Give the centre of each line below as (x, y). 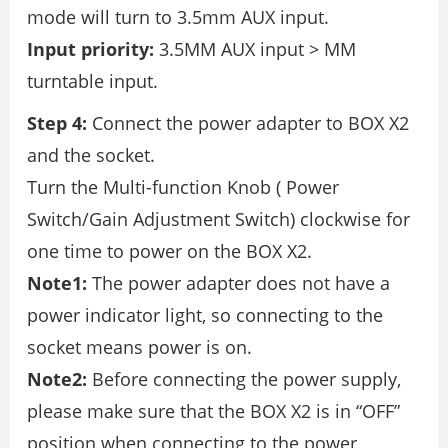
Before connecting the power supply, (244, 378)
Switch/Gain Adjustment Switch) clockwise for (218, 218)
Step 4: (57, 122)
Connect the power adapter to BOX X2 (248, 122)
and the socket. (91, 154)
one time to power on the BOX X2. (169, 250)
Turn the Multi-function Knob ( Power (183, 186)
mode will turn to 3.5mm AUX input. (178, 16)
